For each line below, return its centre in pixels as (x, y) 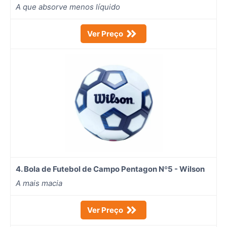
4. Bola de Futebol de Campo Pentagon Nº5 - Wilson (110, 169)
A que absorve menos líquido (68, 7)
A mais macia (39, 183)
